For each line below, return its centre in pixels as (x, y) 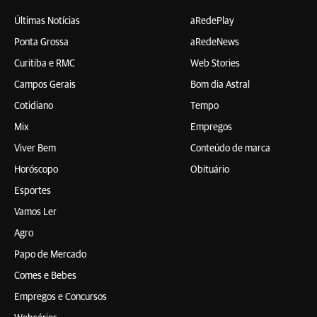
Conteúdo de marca (230, 149)
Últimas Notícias (47, 21)
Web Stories (215, 64)
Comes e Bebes (45, 276)
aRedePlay (212, 21)
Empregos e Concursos (60, 297)
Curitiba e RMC (45, 64)
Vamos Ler (35, 212)
